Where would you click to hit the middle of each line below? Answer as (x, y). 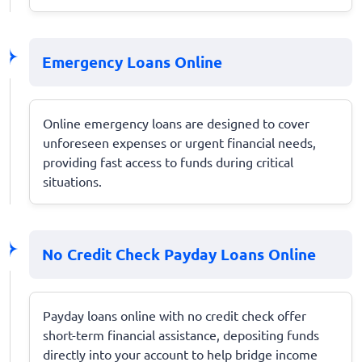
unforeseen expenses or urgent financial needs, (179, 142)
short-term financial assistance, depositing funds (181, 334)
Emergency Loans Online (132, 61)
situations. (72, 181)
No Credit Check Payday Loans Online (179, 254)
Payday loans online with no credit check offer (175, 315)
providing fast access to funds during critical (168, 161)
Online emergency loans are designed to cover (176, 122)
